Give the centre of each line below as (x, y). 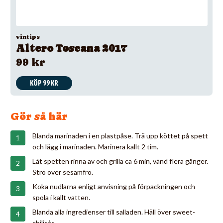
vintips (28, 37)
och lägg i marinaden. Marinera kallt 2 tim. (95, 146)
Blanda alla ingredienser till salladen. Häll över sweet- (114, 212)
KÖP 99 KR (44, 83)
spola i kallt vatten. (61, 197)
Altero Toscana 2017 (71, 48)
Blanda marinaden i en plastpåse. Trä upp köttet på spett (120, 135)
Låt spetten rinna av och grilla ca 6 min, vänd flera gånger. (120, 161)
